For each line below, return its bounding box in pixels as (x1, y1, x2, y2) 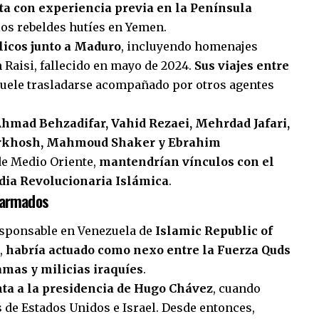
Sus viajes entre (194, 58, 289, 73)
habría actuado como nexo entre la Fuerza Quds (6, 242, 291, 257)
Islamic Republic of (155, 223, 273, 238)
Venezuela (78, 223, 136, 238)
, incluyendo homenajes (121, 39, 258, 54)
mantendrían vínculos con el (99, 155, 274, 169)
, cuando (213, 281, 261, 296)
